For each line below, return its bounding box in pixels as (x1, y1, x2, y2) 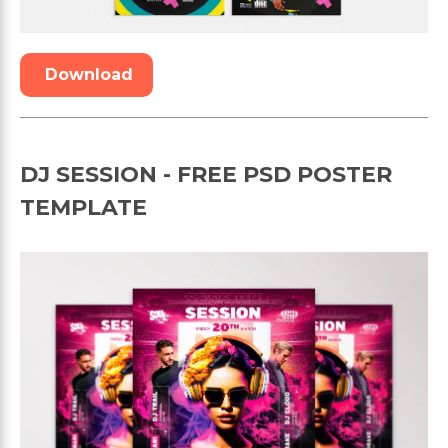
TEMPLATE (20, 193, 147, 221)
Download (45, 64, 133, 84)
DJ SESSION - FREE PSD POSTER (20, 160, 392, 188)
